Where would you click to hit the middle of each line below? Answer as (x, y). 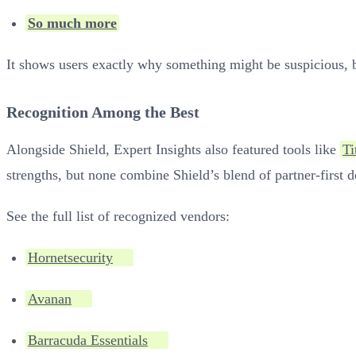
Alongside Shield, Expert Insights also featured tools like (173, 149)
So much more (72, 23)
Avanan (50, 298)
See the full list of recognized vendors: (118, 216)
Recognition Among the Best (103, 112)
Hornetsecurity (70, 257)
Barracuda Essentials (88, 340)
